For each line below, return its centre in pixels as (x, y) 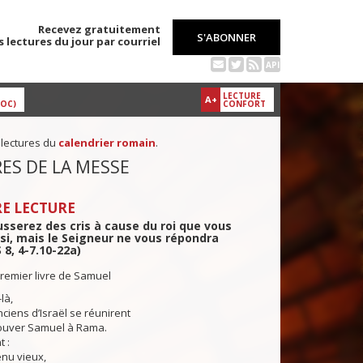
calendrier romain (107, 143)
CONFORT (244, 104)
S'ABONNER (226, 37)
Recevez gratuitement (99, 29)
